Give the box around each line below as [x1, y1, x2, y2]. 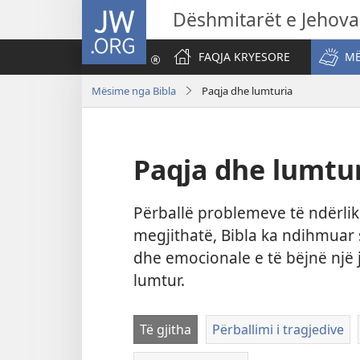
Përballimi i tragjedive [211, 321, 344, 339]
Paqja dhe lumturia [202, 83, 292, 98]
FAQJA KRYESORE [198, 49, 290, 64]
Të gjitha [140, 321, 191, 339]
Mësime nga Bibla [92, 83, 176, 98]
